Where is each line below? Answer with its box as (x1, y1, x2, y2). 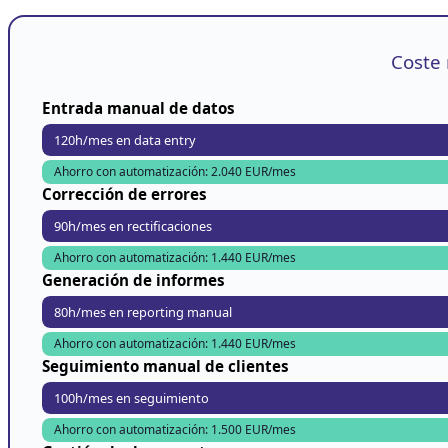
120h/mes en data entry (54, 130, 196, 149)
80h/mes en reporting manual (54, 302, 232, 321)
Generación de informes (42, 269, 225, 290)
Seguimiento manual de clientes (42, 355, 289, 376)
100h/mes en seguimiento (54, 388, 209, 407)
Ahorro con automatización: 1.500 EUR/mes (54, 421, 296, 438)
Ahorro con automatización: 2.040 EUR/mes (54, 163, 296, 180)
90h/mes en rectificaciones (54, 216, 212, 235)
